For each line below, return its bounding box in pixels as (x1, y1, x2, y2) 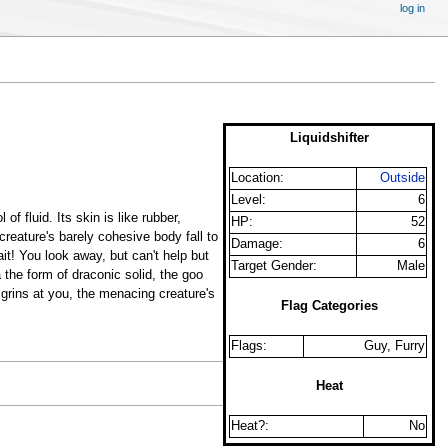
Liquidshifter (289, 131, 369, 146)
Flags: (231, 339, 268, 354)
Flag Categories (280, 299, 378, 314)
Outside (380, 171, 426, 186)
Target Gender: (231, 259, 318, 274)
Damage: (231, 237, 284, 252)
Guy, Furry (364, 339, 426, 354)
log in (400, 2, 426, 14)
